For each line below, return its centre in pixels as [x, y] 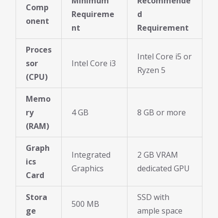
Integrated [91, 154]
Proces [39, 49]
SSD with [153, 197]
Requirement [163, 27]
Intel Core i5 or [164, 56]
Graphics [88, 168]
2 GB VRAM [158, 154]
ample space [160, 210]
